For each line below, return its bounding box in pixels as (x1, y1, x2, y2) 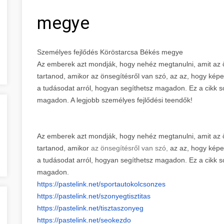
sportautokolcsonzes (100, 179, 165, 188)
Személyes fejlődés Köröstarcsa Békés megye (37, 47, 183, 56)
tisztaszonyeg (100, 203, 143, 212)
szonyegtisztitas (100, 191, 150, 200)
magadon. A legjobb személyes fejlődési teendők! (37, 95, 194, 104)
